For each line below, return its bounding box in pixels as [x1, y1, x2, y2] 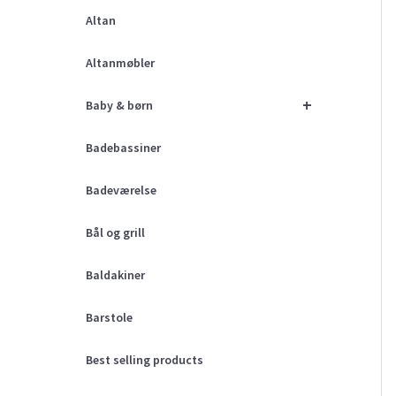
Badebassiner [86, 140, 161, 156]
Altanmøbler [86, 55, 155, 72]
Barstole [86, 309, 133, 326]
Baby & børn [86, 97, 153, 114]
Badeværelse [86, 182, 156, 199]
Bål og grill [86, 225, 145, 241]
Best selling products [86, 352, 203, 369]
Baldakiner [86, 267, 145, 284]
